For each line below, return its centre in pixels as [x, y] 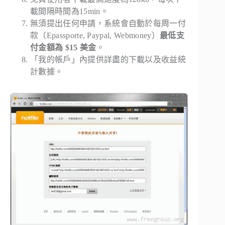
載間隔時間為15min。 [69, 12]
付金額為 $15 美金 [63, 48]
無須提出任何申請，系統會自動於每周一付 [108, 24]
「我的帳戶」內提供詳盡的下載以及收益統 [108, 60]
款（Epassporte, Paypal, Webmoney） [95, 36]
